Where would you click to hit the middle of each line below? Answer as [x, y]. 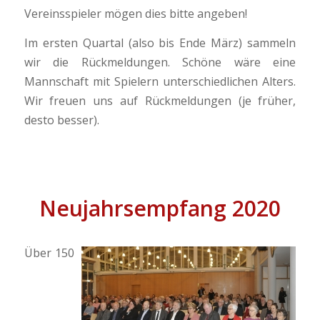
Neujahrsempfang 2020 [160, 208]
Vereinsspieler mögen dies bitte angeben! [135, 14]
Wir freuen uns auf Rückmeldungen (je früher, [160, 101]
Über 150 [49, 252]
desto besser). [61, 120]
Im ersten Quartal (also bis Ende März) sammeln [160, 43]
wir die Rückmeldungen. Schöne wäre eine [160, 62]
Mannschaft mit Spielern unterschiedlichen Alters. [160, 82]
